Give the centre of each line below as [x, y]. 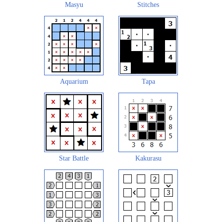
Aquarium [74, 81]
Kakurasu [148, 158]
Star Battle [74, 158]
